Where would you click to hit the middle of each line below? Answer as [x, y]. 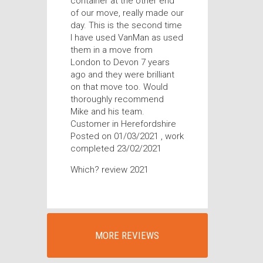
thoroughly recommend [117, 99]
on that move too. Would [119, 87]
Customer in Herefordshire [123, 124]
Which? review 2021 [109, 170]
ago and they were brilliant [122, 75]
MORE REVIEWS [127, 235]
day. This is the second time [126, 25]
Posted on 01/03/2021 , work [127, 136]
